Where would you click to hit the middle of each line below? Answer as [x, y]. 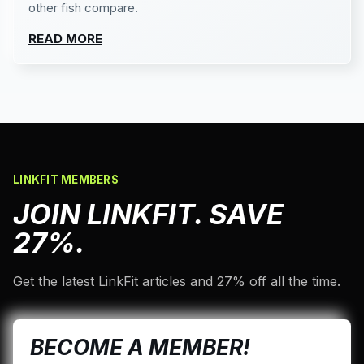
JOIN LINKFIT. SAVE [148, 214]
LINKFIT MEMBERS [66, 179]
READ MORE [65, 38]
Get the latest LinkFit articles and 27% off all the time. [177, 281]
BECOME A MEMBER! [140, 347]
